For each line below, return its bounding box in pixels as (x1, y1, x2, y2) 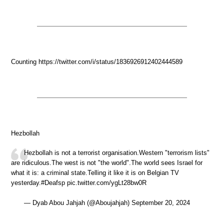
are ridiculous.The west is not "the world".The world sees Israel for (11, 159, 202, 167)
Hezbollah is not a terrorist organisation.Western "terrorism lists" (24, 149, 209, 157)
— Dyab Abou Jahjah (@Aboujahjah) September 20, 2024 (24, 198, 190, 206)
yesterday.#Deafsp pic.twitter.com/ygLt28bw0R (11, 179, 146, 187)
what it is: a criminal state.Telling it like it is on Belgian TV (11, 169, 179, 177)
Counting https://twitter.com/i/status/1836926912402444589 (11, 57, 182, 65)
